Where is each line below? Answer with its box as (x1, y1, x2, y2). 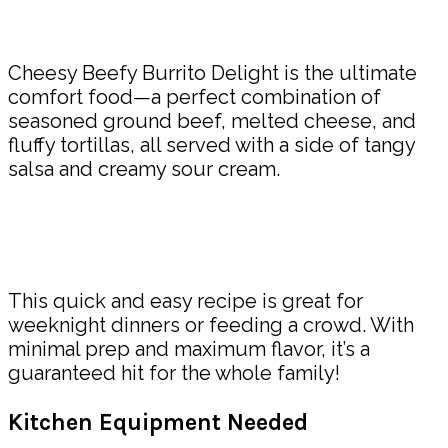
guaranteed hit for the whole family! (8, 361, 340, 386)
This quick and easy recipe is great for (8, 289, 363, 314)
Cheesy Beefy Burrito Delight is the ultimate (8, 61, 417, 86)
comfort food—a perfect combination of (8, 85, 381, 110)
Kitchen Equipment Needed (8, 408, 308, 436)
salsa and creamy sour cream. (8, 157, 280, 182)
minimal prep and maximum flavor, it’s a (8, 337, 370, 362)
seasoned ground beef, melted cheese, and (8, 109, 416, 134)
